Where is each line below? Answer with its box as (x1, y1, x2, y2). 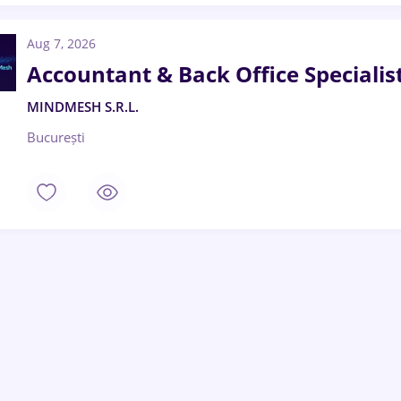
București (27, 128, 85, 146)
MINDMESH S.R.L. (27, 98, 139, 115)
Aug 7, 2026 (27, 35, 96, 52)
